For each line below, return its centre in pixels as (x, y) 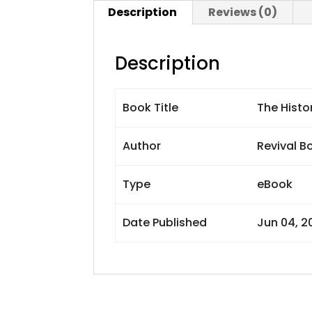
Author (141, 146)
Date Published (164, 223)
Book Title (150, 108)
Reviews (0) (243, 12)
